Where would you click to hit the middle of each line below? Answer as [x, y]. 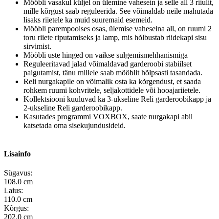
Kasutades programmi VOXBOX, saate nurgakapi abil [108, 116]
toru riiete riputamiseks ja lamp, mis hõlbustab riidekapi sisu [115, 37]
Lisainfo [17, 153]
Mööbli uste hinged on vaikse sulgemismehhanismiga [106, 55]
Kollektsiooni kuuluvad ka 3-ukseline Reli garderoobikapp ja [117, 99]
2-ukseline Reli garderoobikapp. [73, 108]
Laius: [13, 190]
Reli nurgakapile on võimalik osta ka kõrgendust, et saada [112, 81]
